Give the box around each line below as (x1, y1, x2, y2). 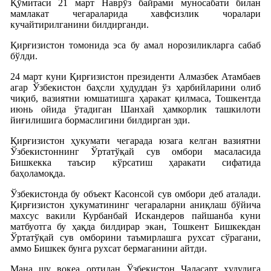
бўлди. (10, 50, 38, 61)
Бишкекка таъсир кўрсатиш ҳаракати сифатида (10, 157, 261, 168)
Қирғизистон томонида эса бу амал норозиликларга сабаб (10, 39, 261, 50)
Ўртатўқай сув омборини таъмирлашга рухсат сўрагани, (10, 232, 261, 243)
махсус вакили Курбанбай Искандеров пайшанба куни (10, 210, 261, 221)
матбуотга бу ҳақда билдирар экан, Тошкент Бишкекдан (10, 221, 261, 232)
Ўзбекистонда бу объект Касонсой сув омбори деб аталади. (10, 188, 261, 199)
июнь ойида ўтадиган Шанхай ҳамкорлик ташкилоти (10, 103, 261, 114)
